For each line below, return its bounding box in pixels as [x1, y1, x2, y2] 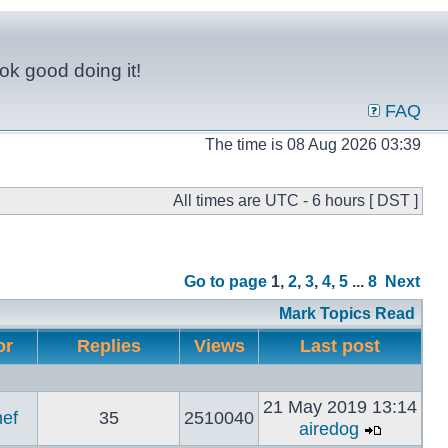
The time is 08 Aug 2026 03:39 [205, 136, 421, 153]
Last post [295, 336, 385, 356]
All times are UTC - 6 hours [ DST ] [173, 192, 418, 209]
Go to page [184, 273, 267, 290]
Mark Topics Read [279, 305, 415, 322]
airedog [298, 419, 359, 439]
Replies [71, 336, 146, 356]
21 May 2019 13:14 [263, 397, 417, 417]
